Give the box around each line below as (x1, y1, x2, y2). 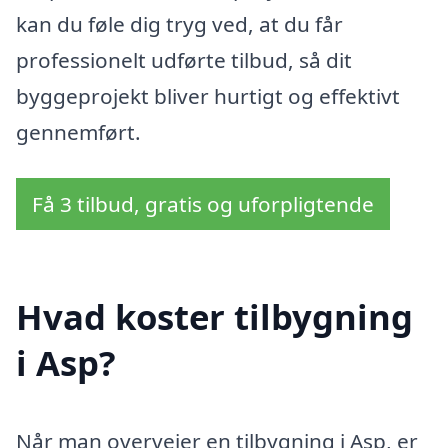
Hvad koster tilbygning (16, 293, 413, 341)
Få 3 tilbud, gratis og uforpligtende (32, 189, 374, 218)
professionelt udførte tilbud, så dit (16, 45, 352, 74)
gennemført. (16, 117, 141, 146)
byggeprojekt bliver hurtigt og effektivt (16, 81, 400, 110)
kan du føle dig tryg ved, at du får (16, 9, 343, 38)
